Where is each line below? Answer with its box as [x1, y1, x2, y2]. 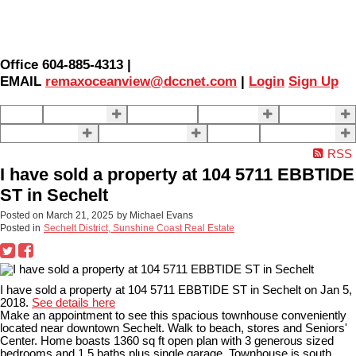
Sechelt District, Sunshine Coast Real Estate [44, 222, 234, 234]
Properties [48, 107, 103, 121]
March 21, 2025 [46, 209, 114, 221]
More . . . [265, 126, 312, 140]
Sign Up [288, 73, 339, 90]
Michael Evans [130, 209, 193, 221]
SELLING [203, 107, 253, 121]
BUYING [284, 107, 331, 121]
